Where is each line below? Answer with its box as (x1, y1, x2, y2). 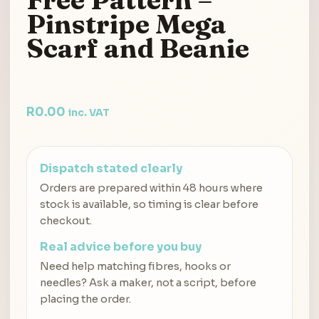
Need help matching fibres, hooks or (40, 260, 231, 273)
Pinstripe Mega (26, 6, 226, 41)
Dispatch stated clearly (40, 161, 182, 177)
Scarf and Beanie (26, 31, 249, 65)
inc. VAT (68, 106, 110, 119)
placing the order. (40, 293, 131, 306)
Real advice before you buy (40, 239, 202, 255)
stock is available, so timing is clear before (40, 198, 258, 211)
